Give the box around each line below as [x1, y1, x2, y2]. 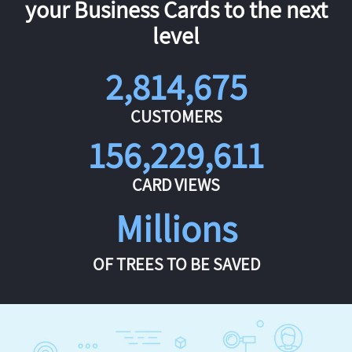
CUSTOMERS [130, 105, 222, 128]
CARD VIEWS [132, 174, 220, 196]
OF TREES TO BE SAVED [92, 253, 260, 276]
